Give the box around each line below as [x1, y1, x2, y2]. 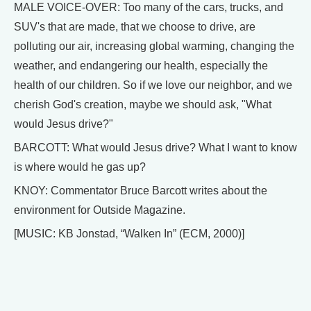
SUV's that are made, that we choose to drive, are [14, 21, 255, 33]
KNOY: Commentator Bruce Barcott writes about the [14, 185, 267, 196]
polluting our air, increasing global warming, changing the [14, 40, 294, 52]
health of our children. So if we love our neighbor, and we [14, 79, 292, 91]
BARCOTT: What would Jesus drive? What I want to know [14, 142, 297, 153]
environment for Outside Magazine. [14, 204, 185, 216]
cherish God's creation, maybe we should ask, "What [14, 99, 271, 110]
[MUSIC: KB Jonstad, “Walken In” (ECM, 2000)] [14, 228, 244, 239]
